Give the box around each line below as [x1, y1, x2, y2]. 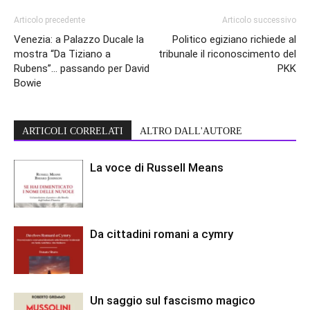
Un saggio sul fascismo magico [90, 293, 255, 308]
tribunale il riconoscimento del [158, 48, 296, 61]
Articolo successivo [222, 15, 296, 26]
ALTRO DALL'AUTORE [140, 126, 242, 137]
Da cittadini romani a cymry [90, 227, 233, 241]
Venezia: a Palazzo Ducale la [14, 33, 144, 46]
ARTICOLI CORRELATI [22, 126, 123, 137]
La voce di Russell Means [90, 161, 224, 175]
